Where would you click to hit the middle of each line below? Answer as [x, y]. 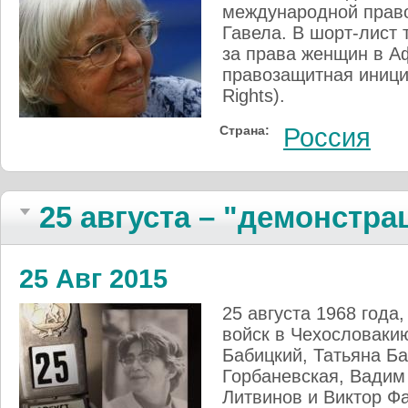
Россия [327, 137]
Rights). [254, 95]
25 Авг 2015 [93, 278]
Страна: [245, 130]
